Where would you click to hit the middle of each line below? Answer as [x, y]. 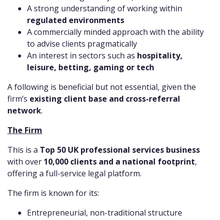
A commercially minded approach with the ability [115, 32]
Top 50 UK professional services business [120, 150]
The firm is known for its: [53, 193]
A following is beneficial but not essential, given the [102, 87]
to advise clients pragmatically [82, 44]
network [24, 111]
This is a [24, 150]
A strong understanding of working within [105, 9]
